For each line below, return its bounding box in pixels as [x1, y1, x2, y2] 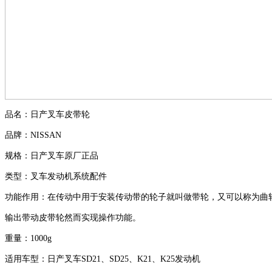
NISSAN [30, 130, 61, 140]
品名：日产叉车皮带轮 [5, 109, 90, 119]
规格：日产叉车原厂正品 [5, 151, 98, 160]
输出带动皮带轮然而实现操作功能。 [5, 212, 141, 222]
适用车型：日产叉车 [5, 254, 81, 263]
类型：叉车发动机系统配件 [5, 171, 107, 181]
